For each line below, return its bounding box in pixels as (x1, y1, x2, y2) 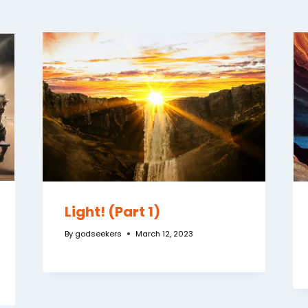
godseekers (74, 228, 122, 239)
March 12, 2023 (135, 228, 193, 239)
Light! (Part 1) (64, 201, 160, 221)
